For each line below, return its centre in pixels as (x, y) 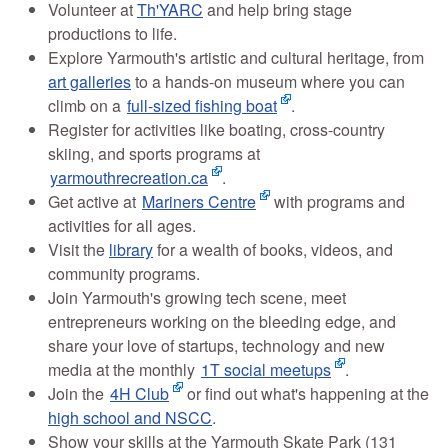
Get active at (94, 202)
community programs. (124, 274)
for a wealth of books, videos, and (273, 250)
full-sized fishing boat (202, 106)
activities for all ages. (122, 226)
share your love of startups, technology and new (216, 346)
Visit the (78, 250)
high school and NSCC (130, 418)
